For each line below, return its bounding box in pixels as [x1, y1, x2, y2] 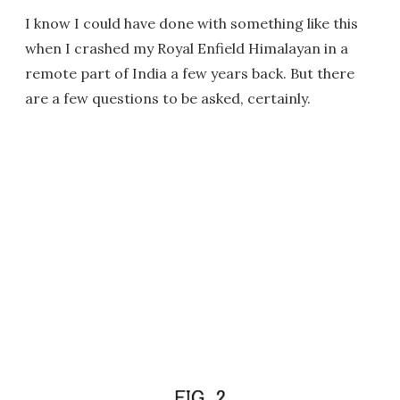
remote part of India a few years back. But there [25, 64, 354, 83]
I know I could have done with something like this [25, 14, 358, 33]
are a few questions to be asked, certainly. [25, 89, 311, 108]
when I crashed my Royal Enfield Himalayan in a [25, 39, 348, 58]
